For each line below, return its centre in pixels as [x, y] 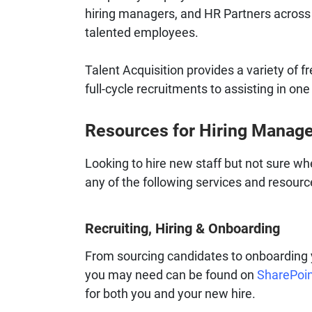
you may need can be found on [171, 275]
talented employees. [143, 32]
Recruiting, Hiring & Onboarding [182, 228]
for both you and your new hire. [170, 294]
